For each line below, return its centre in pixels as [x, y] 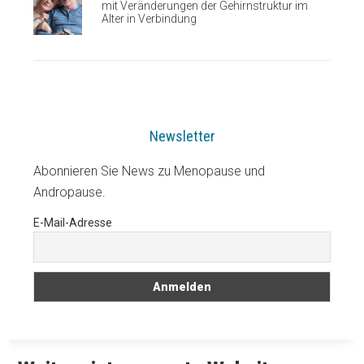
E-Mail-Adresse [73, 222]
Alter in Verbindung [149, 19]
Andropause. [70, 192]
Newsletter [182, 136]
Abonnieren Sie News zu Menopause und [149, 171]
